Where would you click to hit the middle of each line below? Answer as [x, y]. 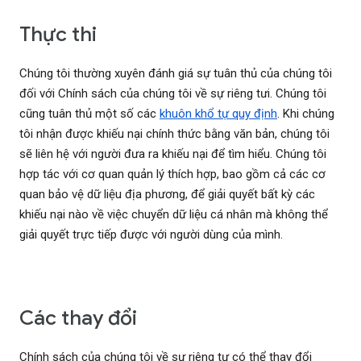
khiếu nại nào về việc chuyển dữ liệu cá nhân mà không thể [174, 215]
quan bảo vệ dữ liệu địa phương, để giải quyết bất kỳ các [167, 195]
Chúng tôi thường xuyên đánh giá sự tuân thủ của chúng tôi [176, 74]
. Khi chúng [306, 114]
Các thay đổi [78, 318]
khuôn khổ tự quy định [218, 114]
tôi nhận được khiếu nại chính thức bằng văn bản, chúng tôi [174, 134]
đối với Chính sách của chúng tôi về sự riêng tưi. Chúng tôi [173, 94]
